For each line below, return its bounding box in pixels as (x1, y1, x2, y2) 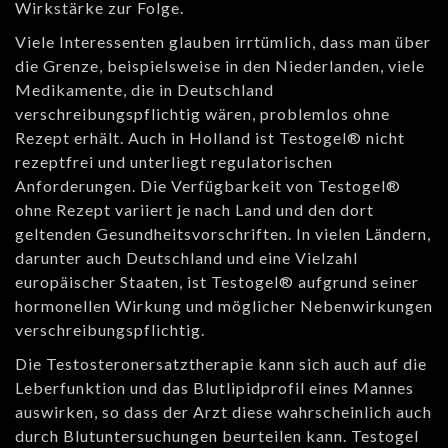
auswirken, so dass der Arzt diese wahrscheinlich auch (15, 402, 432, 422)
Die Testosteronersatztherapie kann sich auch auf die (15, 354, 427, 374)
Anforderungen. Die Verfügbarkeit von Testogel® (15, 176, 401, 196)
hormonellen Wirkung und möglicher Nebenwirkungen (15, 296, 433, 316)
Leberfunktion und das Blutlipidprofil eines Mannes (15, 378, 414, 398)
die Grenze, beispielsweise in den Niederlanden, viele (15, 56, 425, 76)
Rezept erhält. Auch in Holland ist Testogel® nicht (15, 128, 405, 148)
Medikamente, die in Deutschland (15, 80, 274, 100)
